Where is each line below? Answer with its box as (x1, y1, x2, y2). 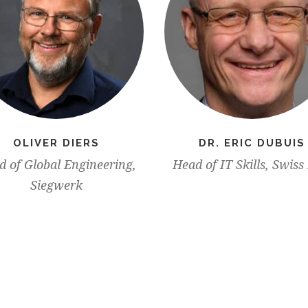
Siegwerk (30, 178, 82, 193)
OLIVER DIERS (12, 137, 100, 150)
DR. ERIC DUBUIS (199, 137, 305, 150)
